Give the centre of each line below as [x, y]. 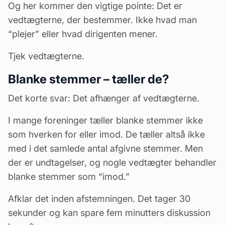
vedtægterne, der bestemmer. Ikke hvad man [102, 20]
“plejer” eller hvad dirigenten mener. [83, 34]
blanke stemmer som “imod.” [69, 176]
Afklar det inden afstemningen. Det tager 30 [99, 198]
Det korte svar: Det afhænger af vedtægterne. [104, 98]
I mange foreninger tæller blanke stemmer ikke [105, 120]
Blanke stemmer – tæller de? [89, 79]
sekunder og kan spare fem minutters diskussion [109, 212]
